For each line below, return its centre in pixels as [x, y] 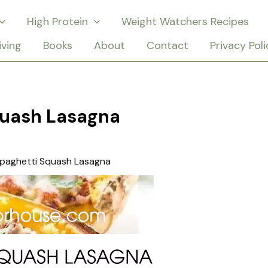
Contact [167, 45]
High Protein [57, 22]
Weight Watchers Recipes [185, 22]
